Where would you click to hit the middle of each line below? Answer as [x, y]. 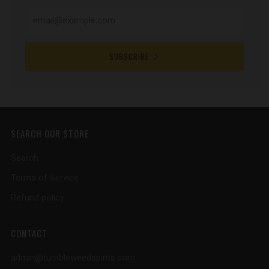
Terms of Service [45, 177]
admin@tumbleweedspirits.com [73, 257]
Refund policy [38, 197]
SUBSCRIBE [129, 56]
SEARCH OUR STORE [50, 133]
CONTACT [29, 233]
